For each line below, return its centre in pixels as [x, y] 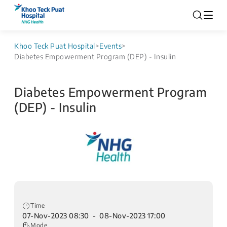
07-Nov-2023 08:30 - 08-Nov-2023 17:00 [94, 215]
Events [110, 46]
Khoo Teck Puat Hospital [55, 46]
